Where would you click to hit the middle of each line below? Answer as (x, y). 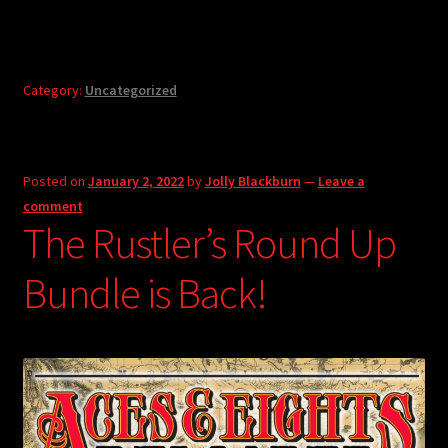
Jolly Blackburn (252, 181)
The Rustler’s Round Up (209, 243)
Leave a (341, 181)
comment (52, 206)
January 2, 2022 (135, 181)
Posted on (55, 181)
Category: (53, 89)
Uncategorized (130, 89)
